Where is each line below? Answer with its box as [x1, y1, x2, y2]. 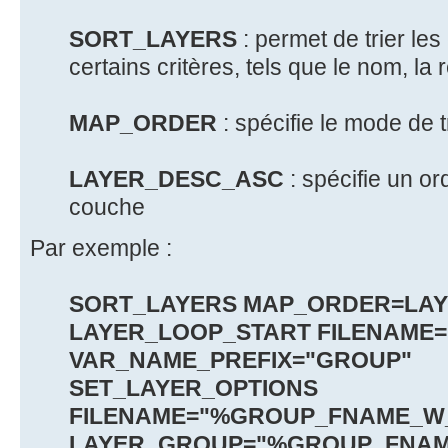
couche [69, 193, 145, 220]
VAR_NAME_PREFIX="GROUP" [69, 346, 412, 373]
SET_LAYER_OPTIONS [69, 374, 318, 401]
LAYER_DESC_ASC [69, 165, 284, 192]
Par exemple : [30, 234, 172, 261]
